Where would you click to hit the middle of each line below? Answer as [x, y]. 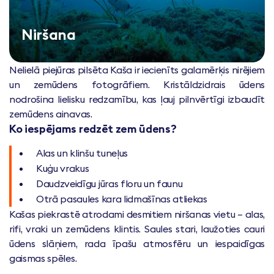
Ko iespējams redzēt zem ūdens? [93, 128]
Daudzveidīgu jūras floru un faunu [109, 183]
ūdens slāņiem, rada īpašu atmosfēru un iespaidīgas [137, 243]
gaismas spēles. [43, 258]
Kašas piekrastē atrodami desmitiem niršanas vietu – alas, [137, 214]
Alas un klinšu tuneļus [82, 153]
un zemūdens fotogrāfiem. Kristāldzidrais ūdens [137, 84]
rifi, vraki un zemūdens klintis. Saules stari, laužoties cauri [137, 228]
